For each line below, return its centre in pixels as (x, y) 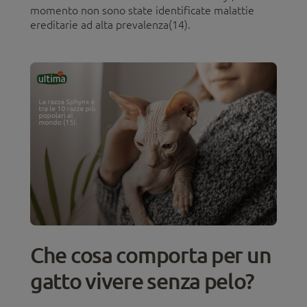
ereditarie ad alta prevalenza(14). (110, 25)
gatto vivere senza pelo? (142, 280)
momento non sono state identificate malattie (142, 11)
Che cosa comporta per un (151, 254)
